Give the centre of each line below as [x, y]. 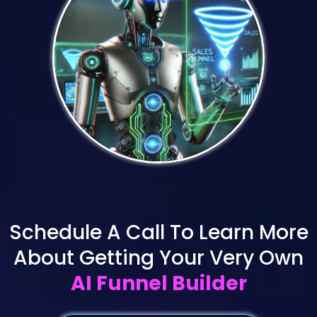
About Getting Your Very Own [158, 258]
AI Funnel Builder [158, 283]
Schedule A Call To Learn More [158, 232]
